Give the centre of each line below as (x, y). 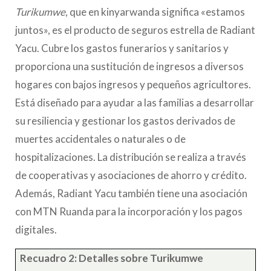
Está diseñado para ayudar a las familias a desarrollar (135, 102)
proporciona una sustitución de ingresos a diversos (129, 66)
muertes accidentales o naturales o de (100, 139)
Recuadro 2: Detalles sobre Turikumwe (113, 258)
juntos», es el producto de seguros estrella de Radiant (135, 30)
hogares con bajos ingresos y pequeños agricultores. (133, 84)
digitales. (36, 229)
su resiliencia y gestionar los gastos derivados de (125, 120)
